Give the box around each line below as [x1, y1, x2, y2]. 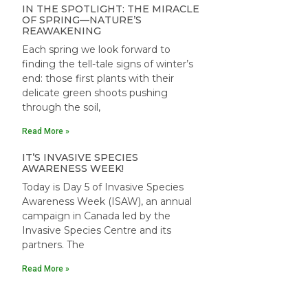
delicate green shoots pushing [22, 87, 168, 99]
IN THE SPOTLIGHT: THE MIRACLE [22, 3, 199, 15]
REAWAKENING [22, 25, 101, 37]
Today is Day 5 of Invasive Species [22, 181, 184, 193]
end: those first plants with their [22, 72, 174, 85]
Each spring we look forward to [22, 43, 170, 56]
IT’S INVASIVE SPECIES [22, 151, 138, 164]
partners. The [22, 239, 85, 251]
